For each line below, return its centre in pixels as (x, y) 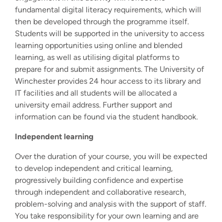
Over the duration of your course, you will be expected (111, 156)
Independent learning (54, 136)
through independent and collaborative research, (101, 192)
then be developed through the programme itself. (102, 21)
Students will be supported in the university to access (110, 33)
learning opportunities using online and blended (99, 45)
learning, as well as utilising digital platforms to (97, 57)
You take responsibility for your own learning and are (107, 216)
